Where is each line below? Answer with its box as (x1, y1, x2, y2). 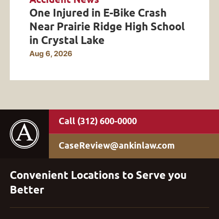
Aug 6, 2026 (29, 49, 72, 59)
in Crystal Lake (29, 34, 105, 47)
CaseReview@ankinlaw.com (59, 140, 175, 151)
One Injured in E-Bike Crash (29, 6, 167, 20)
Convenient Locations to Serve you (10, 169, 187, 182)
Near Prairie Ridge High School (29, 20, 185, 33)
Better (10, 183, 44, 197)
